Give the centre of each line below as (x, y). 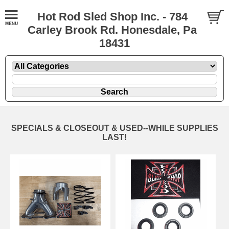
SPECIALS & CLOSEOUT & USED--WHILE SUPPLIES (114, 128)
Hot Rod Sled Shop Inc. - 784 (112, 17)
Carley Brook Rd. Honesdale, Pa (112, 30)
